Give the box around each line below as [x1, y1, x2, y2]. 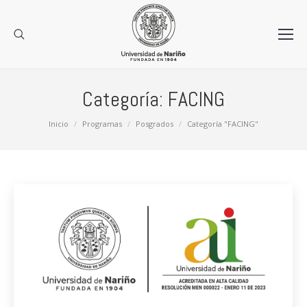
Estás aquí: [14, 116, 61, 130]
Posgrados [136, 119, 173, 129]
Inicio [49, 119, 69, 129]
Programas [82, 119, 122, 129]
